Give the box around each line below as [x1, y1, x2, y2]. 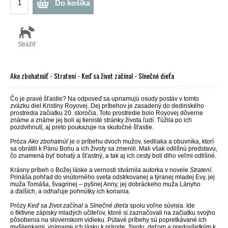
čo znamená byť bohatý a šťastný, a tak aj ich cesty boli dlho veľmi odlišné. [10, 152, 216, 159]
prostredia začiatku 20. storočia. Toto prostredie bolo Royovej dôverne [10, 109, 203, 117]
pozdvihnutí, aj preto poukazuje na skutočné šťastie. [10, 124, 154, 131]
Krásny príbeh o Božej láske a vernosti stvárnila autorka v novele [10, 166, 190, 174]
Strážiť [17, 41, 36, 48]
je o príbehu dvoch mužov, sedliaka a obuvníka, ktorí [68, 138, 214, 145]
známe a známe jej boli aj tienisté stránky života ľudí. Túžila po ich [10, 117, 192, 124]
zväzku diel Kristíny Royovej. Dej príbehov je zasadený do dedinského [10, 102, 204, 109]
